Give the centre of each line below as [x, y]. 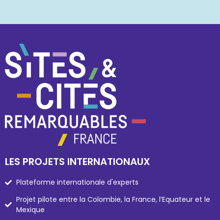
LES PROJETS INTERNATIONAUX [78, 162]
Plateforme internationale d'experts [77, 182]
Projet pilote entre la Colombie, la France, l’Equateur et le [113, 199]
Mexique [30, 210]
